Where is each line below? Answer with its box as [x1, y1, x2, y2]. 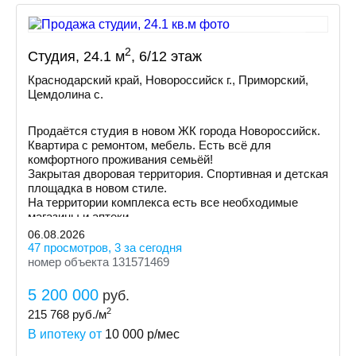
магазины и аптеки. [28, 210, 132, 223]
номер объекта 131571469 [28, 255, 169, 269]
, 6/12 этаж [131, 48, 202, 64]
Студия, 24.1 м [28, 48, 125, 64]
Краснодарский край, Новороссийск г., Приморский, [28, 73, 308, 87]
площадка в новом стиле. [28, 181, 167, 195]
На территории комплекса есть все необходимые [28, 195, 298, 209]
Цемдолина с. [28, 87, 103, 101]
